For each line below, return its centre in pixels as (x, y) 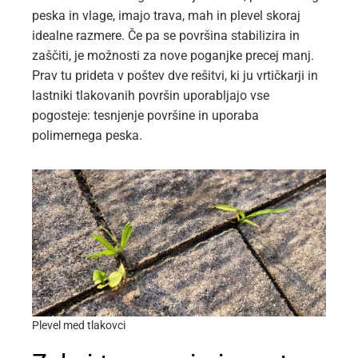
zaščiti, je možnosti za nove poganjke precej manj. (173, 56)
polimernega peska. (87, 135)
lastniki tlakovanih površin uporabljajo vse (151, 95)
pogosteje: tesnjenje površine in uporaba (145, 115)
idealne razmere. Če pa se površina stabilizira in (166, 36)
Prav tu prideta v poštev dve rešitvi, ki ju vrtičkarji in (175, 76)
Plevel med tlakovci (79, 326)
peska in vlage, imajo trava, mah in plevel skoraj (166, 16)
